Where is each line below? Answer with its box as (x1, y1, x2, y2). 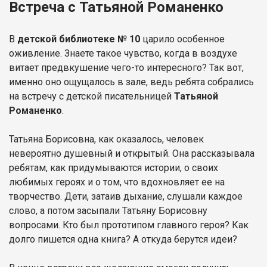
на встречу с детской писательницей (9, 90, 174, 102)
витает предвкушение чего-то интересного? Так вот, (9, 61, 244, 73)
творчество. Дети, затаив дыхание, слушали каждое (9, 190, 243, 202)
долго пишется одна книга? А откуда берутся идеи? (9, 233, 237, 245)
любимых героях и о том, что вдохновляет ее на (9, 176, 225, 188)
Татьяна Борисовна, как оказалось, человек (9, 133, 204, 145)
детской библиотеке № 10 (17, 33, 140, 45)
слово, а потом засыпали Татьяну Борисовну (9, 204, 207, 216)
